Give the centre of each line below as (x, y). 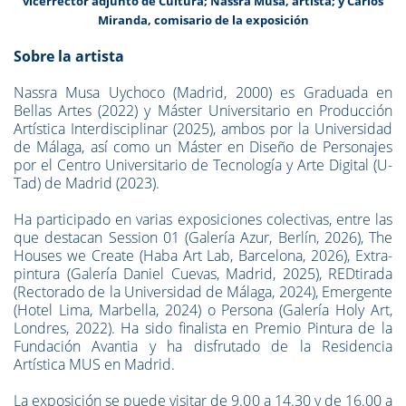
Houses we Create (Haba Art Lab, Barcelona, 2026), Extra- (203, 256)
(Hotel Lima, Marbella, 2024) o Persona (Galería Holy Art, (203, 310)
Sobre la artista (69, 56)
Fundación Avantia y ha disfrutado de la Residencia (203, 346)
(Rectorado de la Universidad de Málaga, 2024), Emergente (203, 292)
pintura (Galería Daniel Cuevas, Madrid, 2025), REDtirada (203, 274)
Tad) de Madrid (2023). (87, 183)
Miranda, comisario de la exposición (203, 20)
